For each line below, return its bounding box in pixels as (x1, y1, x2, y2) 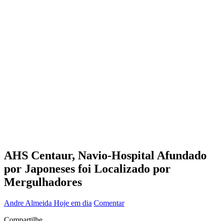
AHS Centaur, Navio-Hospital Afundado (4, 148, 207, 162)
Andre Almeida (4, 198, 54, 207)
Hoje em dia (54, 198, 92, 207)
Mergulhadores (4, 175, 82, 188)
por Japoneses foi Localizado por (4, 162, 171, 175)
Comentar (94, 198, 124, 207)
